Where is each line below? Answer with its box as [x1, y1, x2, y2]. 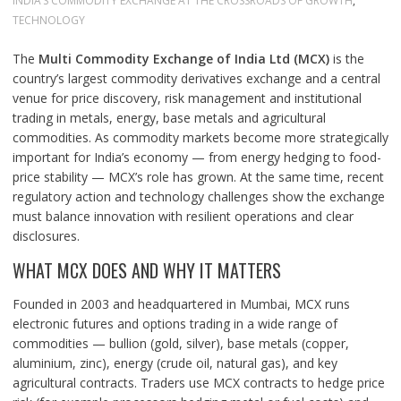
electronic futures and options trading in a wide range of [12, 315, 337, 332]
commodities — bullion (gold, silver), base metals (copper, [12, 335, 349, 352]
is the [328, 50, 364, 67]
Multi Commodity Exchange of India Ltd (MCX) [38, 50, 329, 67]
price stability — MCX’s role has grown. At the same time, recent [12, 168, 384, 185]
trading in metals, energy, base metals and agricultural [12, 109, 326, 126]
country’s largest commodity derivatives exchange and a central [12, 70, 380, 87]
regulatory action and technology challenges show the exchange [12, 188, 385, 205]
